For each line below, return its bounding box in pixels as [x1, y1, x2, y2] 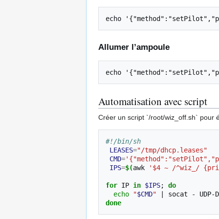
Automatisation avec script [98, 94, 207, 109]
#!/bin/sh [106, 137, 141, 146]
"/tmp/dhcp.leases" [137, 146, 207, 154]
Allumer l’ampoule [98, 43, 170, 52]
